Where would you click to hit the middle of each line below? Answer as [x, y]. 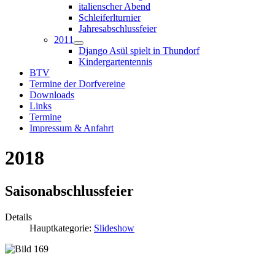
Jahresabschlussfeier [118, 29]
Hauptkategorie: [62, 228]
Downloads [52, 95]
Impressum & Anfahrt [72, 128]
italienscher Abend [114, 6]
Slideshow [114, 228]
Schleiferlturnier [110, 17]
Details [18, 217]
